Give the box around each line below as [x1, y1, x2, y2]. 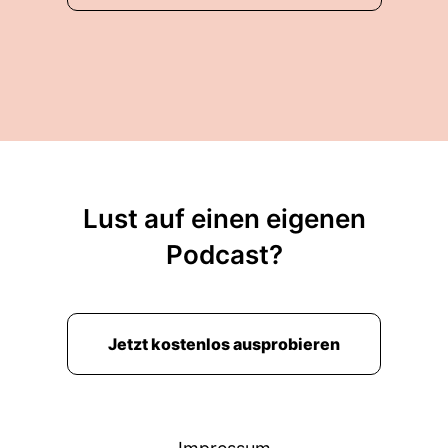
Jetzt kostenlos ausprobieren [108, 334, 340, 354]
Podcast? [165, 239, 283, 270]
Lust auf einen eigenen [82, 203, 366, 234]
